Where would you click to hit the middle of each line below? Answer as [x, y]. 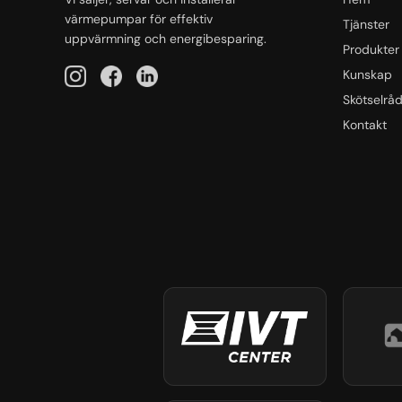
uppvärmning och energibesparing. [166, 38]
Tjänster [366, 24]
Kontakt [365, 124]
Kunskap [367, 74]
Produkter [371, 49]
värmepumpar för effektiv [139, 18]
